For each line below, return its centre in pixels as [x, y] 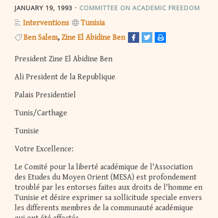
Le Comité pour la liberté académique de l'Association [104, 167]
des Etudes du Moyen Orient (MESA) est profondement [106, 178]
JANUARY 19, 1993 [44, 8]
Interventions [46, 23]
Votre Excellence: [45, 149]
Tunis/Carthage [41, 113]
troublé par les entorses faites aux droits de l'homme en [109, 188]
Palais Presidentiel [46, 95]
